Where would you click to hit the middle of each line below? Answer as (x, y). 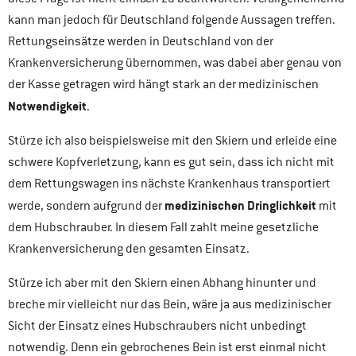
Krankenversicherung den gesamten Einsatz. (129, 248)
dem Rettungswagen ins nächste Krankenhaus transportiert (169, 183)
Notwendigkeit (47, 106)
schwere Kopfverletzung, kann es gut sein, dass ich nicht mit (171, 162)
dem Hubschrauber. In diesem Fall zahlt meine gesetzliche (163, 227)
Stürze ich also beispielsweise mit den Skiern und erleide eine (172, 140)
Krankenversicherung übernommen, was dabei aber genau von (175, 62)
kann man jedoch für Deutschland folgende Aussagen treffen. (172, 19)
